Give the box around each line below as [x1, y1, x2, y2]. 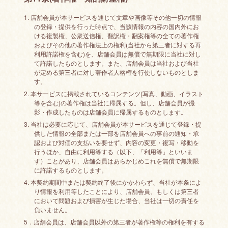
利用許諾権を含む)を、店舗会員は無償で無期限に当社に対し [34, 49, 201, 58]
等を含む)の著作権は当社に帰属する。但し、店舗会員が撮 [34, 98, 195, 107]
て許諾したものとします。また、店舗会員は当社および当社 [34, 59, 199, 67]
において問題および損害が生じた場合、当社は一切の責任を [34, 196, 199, 205]
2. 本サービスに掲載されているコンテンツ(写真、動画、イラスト [23, 89, 204, 98]
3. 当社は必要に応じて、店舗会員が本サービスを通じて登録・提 [23, 120, 202, 128]
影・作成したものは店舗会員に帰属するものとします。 [34, 107, 187, 116]
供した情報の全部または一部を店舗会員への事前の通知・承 [34, 129, 199, 137]
